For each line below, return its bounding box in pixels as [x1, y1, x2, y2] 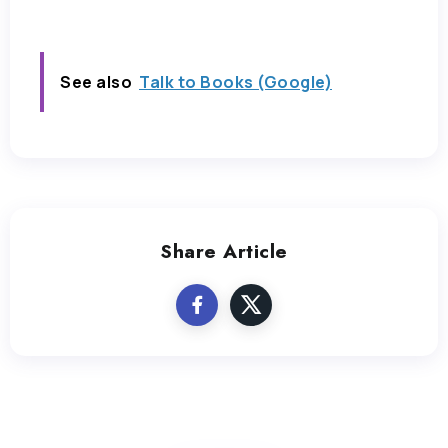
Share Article [160, 236, 288, 265]
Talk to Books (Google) [139, 70, 332, 93]
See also [60, 70, 132, 93]
